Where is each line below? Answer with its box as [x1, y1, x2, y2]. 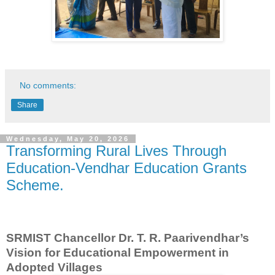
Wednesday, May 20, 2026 [6, 135, 130, 143]
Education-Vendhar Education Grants [6, 160, 247, 177]
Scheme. [6, 177, 64, 194]
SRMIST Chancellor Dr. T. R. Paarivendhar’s [6, 231, 249, 244]
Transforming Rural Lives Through [6, 142, 227, 160]
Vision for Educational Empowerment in [6, 246, 229, 259]
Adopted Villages [6, 260, 103, 274]
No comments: [20, 80, 77, 91]
